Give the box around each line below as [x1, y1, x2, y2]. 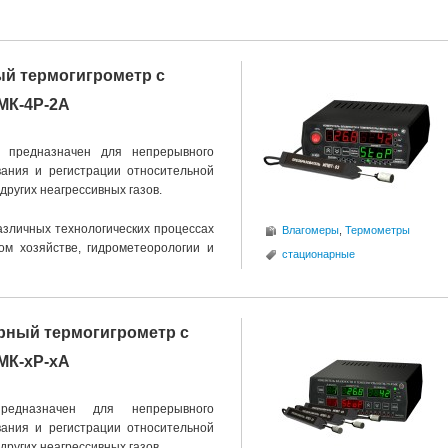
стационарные [282, 248, 355, 260]
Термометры [345, 224, 410, 236]
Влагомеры [282, 224, 339, 236]
